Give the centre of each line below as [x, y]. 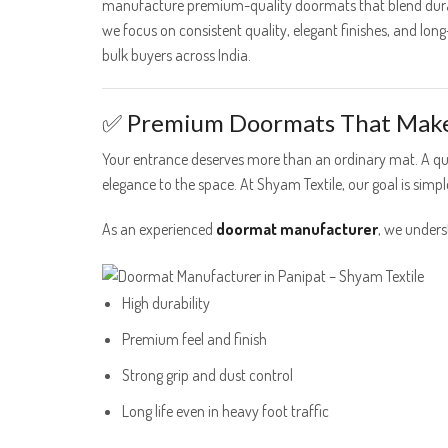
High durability [166, 302]
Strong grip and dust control [207, 374]
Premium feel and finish [194, 338]
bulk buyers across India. [176, 55]
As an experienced [159, 229]
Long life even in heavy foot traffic [225, 410]
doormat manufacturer [297, 229]
